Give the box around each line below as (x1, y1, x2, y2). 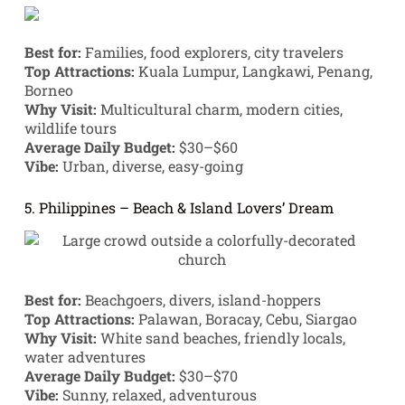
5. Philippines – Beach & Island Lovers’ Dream (24, 198, 334, 218)
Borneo (24, 80, 73, 100)
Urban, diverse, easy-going (58, 156, 243, 176)
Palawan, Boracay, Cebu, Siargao (134, 309, 357, 329)
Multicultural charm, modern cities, (96, 99, 343, 119)
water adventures (24, 347, 146, 367)
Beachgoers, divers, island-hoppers (80, 290, 321, 310)
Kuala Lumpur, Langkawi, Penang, (134, 61, 372, 81)
